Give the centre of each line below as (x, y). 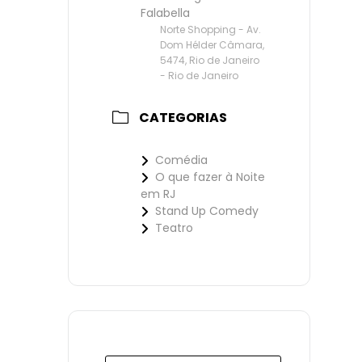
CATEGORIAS (183, 118)
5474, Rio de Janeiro (210, 61)
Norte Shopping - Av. (210, 30)
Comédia (181, 160)
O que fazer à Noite (210, 177)
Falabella (165, 13)
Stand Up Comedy (207, 211)
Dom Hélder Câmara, (212, 45)
